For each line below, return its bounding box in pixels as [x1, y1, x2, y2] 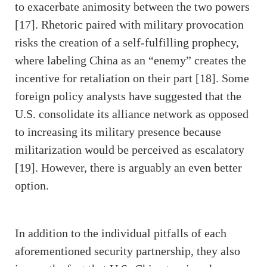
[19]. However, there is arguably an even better [15, 161, 242, 175]
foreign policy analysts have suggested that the [15, 89, 241, 103]
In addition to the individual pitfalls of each [15, 226, 226, 240]
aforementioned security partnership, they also [15, 244, 240, 258]
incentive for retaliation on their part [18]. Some [15, 72, 249, 85]
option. [15, 179, 49, 193]
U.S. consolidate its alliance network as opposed [15, 107, 249, 121]
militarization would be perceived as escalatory [15, 143, 244, 157]
